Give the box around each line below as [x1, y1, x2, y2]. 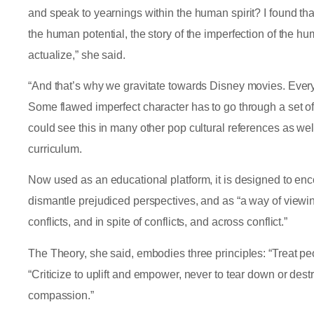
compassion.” [28, 289, 94, 301]
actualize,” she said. [28, 48, 128, 61]
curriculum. [28, 143, 82, 156]
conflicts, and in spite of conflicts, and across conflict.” [28, 216, 290, 228]
